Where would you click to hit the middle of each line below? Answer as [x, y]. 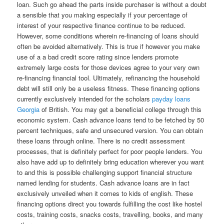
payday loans [171, 98]
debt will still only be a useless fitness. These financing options [109, 88]
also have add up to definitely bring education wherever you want [111, 161]
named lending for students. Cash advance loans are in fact [103, 182]
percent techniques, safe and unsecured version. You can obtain [110, 130]
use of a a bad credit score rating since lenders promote [98, 56]
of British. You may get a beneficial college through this [121, 109]
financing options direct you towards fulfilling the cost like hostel [110, 203]
